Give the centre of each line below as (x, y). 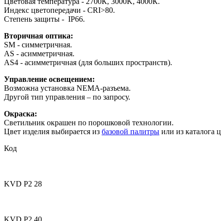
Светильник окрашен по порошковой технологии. (89, 122)
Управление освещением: (49, 79)
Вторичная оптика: (38, 36)
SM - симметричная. (38, 44)
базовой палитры (130, 131)
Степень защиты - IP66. (44, 19)
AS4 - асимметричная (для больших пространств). (88, 62)
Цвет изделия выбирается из (53, 131)
